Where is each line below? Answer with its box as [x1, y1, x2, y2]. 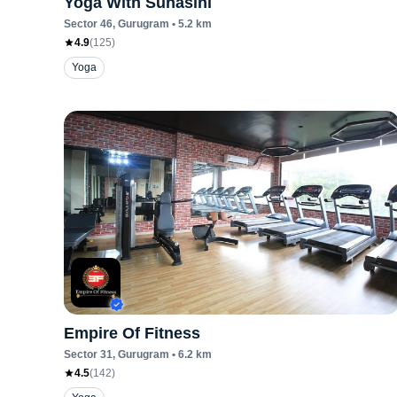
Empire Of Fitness [64, 324, 200, 342]
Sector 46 [64, 18, 113, 30]
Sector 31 [64, 348, 113, 361]
